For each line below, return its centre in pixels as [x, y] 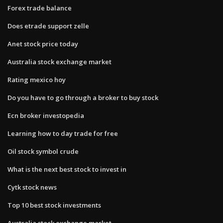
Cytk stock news [32, 187]
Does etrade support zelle [48, 26]
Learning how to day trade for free [63, 133]
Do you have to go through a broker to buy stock [83, 97]
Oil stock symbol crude [43, 151]
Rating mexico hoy [37, 79]
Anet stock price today [43, 44]
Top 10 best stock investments [54, 205]
